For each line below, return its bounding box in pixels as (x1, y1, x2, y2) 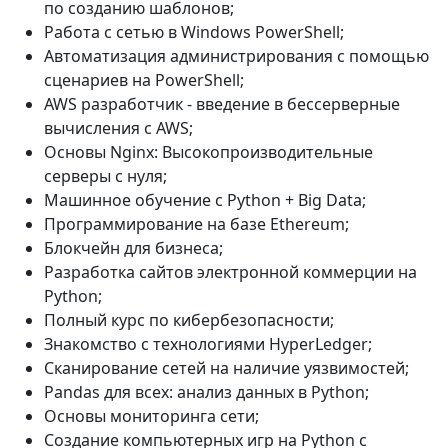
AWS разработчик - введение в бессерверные (44, 93, 400, 115)
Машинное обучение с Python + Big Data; (44, 189, 366, 211)
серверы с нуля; (44, 165, 167, 187)
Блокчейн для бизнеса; (44, 237, 223, 259)
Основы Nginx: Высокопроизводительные (44, 141, 373, 163)
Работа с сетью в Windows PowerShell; (44, 21, 344, 43)
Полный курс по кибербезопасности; (44, 309, 334, 331)
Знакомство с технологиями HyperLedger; (44, 333, 372, 355)
